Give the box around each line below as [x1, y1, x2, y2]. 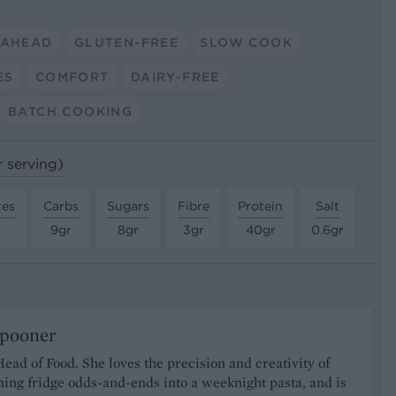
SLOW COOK [200, 34, 293, 50]
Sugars [107, 197, 149, 214]
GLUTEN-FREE [73, 34, 179, 50]
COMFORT [34, 68, 110, 85]
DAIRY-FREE [130, 68, 220, 85]
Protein [238, 197, 283, 214]
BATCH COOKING [7, 103, 133, 119]
